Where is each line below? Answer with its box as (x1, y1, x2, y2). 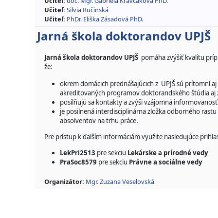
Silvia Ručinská (67, 5, 109, 14)
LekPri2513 (60, 148, 97, 157)
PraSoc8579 (60, 158, 98, 166)
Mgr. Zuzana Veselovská (86, 177, 154, 186)
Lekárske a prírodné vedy (127, 148, 208, 157)
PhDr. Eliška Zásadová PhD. (67, 15, 143, 23)
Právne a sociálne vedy (129, 158, 202, 166)
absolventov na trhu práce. (60, 116, 138, 125)
